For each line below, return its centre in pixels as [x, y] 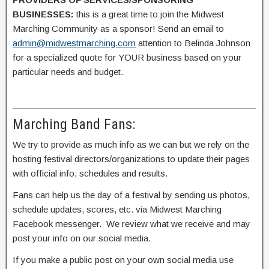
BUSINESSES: [43, 14]
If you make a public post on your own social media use [123, 260]
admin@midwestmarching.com [74, 43]
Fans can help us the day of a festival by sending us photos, [131, 195]
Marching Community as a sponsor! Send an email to [118, 28]
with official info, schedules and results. [90, 174]
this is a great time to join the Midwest [149, 14]
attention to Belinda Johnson [193, 43]
